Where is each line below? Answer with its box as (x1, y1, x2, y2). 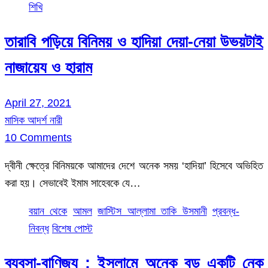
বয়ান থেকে (29, 205, 68, 217)
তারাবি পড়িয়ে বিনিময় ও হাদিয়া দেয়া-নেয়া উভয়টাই (5, 33, 263, 51)
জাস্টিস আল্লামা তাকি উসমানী (98, 205, 207, 217)
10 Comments (5, 131, 72, 144)
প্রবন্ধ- (212, 205, 240, 217)
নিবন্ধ (29, 222, 49, 234)
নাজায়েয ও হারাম (5, 59, 92, 77)
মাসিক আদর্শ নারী (5, 114, 62, 126)
